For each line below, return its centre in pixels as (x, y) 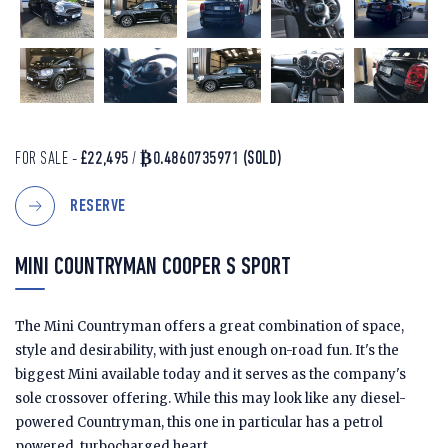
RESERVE (98, 206)
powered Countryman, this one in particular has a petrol (199, 423)
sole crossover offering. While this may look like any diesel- (210, 399)
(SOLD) (262, 160)
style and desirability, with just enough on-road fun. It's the (207, 351)
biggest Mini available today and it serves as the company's (210, 375)
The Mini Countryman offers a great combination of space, (209, 327)
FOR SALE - (48, 160)
